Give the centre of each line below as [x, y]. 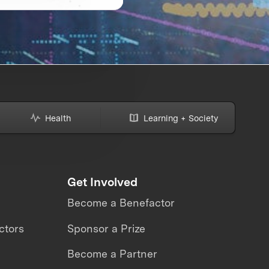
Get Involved [102, 182]
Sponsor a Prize [106, 228]
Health [58, 118]
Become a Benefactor [121, 202]
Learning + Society [180, 118]
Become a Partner [112, 254]
